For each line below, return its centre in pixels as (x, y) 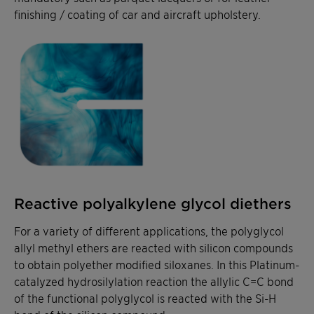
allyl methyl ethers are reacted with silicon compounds (153, 248)
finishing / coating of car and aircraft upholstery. (137, 14)
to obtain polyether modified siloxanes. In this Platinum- (157, 265)
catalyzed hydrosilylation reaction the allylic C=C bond (154, 281)
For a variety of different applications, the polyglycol (149, 231)
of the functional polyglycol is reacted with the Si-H (145, 298)
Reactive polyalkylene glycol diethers (153, 204)
